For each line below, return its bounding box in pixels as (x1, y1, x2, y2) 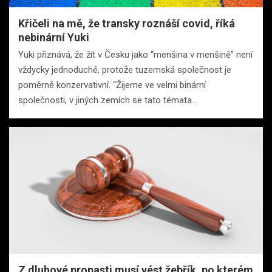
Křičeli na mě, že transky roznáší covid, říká (18, 16, 235, 30)
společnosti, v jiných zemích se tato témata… (18, 94, 197, 106)
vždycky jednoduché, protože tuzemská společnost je (18, 64, 231, 75)
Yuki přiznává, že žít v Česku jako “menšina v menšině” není (18, 49, 253, 60)
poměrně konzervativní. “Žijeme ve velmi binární (18, 79, 206, 90)
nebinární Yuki (18, 30, 92, 44)
